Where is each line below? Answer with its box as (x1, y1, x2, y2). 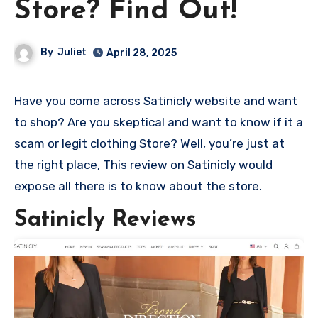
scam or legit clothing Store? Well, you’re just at (14, 136, 285, 150)
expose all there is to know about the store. (14, 178, 262, 193)
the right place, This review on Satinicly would (14, 157, 273, 172)
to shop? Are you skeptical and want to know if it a (14, 114, 303, 129)
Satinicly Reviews (14, 208, 196, 231)
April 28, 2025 (106, 46, 177, 59)
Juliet (57, 45, 87, 58)
